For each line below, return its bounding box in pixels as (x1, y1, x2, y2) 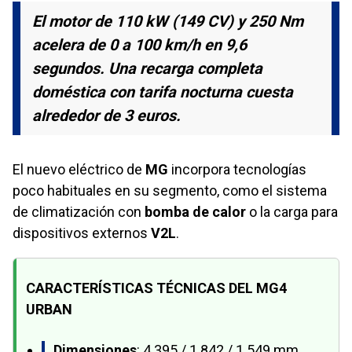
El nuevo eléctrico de (13, 161, 145, 178)
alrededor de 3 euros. (32, 106, 181, 126)
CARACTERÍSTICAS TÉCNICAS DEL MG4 (26, 280, 287, 297)
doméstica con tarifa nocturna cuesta (32, 82, 293, 102)
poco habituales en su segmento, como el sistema (13, 182, 327, 200)
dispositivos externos (13, 225, 151, 242)
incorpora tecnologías (168, 161, 306, 178)
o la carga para (246, 203, 338, 221)
